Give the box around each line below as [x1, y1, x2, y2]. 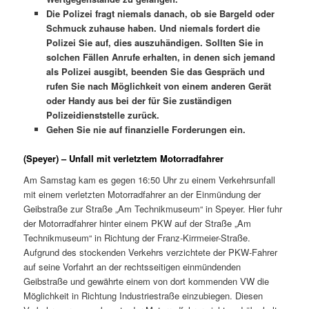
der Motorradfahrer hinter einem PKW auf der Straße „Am [23, 217, 252, 230]
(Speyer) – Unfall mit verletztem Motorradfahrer [23, 151, 224, 165]
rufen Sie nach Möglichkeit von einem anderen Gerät [46, 79, 271, 92]
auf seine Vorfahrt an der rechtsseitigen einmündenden [23, 260, 241, 274]
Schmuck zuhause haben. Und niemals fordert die [46, 21, 260, 34]
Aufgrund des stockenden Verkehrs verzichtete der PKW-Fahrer [23, 246, 278, 259]
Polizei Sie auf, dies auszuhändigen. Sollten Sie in [46, 35, 263, 49]
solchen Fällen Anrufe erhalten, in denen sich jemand [46, 50, 275, 63]
